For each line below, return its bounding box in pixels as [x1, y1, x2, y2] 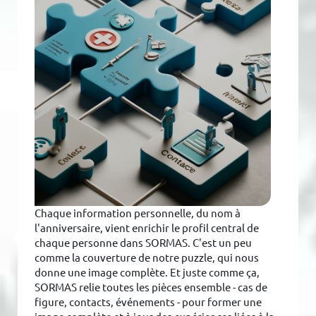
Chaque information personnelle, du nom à [35, 207, 241, 219]
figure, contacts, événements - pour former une [35, 296, 262, 308]
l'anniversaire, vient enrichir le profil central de [35, 221, 260, 234]
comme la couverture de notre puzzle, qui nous [35, 251, 260, 264]
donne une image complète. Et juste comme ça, [35, 266, 260, 279]
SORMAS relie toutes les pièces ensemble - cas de [35, 281, 268, 293]
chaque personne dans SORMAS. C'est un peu [35, 236, 253, 249]
